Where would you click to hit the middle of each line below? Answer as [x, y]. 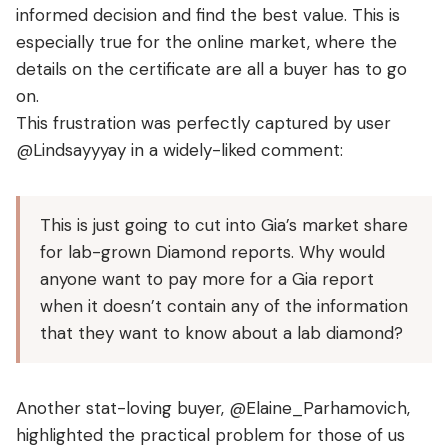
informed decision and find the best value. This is [208, 14]
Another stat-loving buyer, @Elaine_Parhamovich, [213, 407]
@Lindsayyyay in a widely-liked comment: [179, 149]
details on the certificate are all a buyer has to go [211, 68]
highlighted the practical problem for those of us [210, 434]
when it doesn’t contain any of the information [224, 305]
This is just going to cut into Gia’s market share [224, 224]
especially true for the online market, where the [206, 41]
